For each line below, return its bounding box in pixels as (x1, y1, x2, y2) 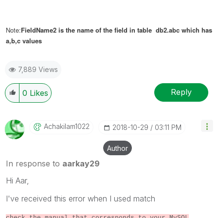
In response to (6, 158, 62, 168)
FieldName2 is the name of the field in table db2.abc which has (21, 25, 212, 35)
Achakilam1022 (44, 122, 90, 130)
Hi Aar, (6, 175, 29, 185)
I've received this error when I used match (6, 193, 155, 203)
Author (107, 144, 128, 152)
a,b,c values (6, 36, 42, 45)
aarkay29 (62, 158, 100, 168)
